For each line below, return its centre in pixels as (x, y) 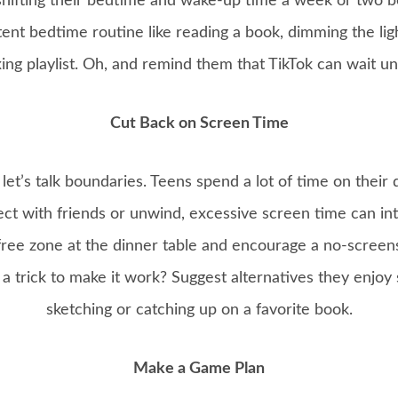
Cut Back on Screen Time (199, 124)
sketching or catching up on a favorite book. (199, 310)
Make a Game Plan (199, 369)
